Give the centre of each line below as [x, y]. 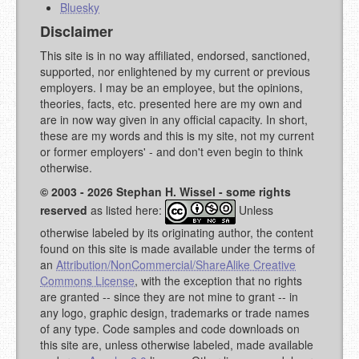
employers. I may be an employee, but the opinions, [171, 88]
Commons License [87, 281]
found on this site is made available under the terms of [177, 249]
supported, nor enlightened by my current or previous [175, 72]
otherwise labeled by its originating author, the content [177, 233]
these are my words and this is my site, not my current [177, 136]
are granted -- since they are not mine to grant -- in [169, 297]
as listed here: [126, 210]
